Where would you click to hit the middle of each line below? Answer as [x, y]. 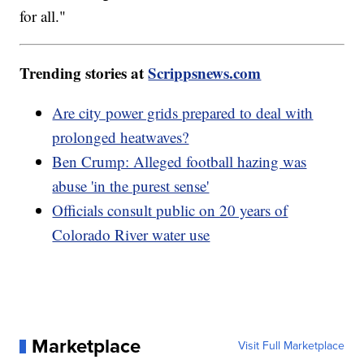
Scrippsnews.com [205, 73]
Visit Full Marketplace [291, 346]
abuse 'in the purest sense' [131, 186]
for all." [43, 16]
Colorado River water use [131, 235]
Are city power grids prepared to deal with [183, 113]
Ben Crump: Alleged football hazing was [180, 162]
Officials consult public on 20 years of [170, 210]
